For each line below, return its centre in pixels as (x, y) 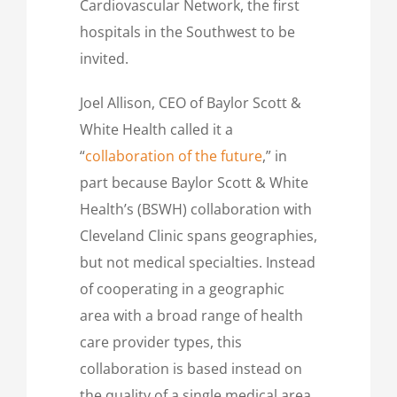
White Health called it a (156, 129)
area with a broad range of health (191, 315)
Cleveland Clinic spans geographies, (198, 235)
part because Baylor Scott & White (194, 182)
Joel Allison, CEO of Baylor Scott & (191, 102)
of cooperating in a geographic (182, 288)
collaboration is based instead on (191, 368)
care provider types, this (161, 342)
